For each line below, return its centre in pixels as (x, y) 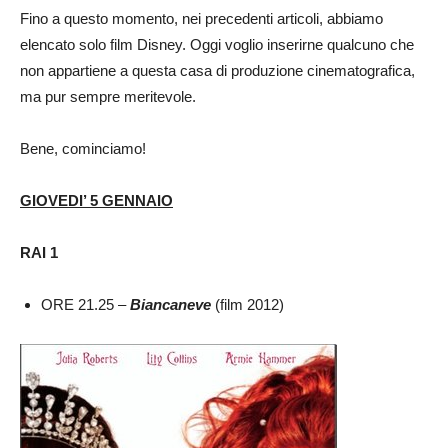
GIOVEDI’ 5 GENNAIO (96, 201)
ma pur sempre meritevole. (108, 97)
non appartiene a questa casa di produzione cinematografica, (217, 71)
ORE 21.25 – (85, 305)
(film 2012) (247, 305)
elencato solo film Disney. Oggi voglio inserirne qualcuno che (217, 45)
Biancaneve (170, 305)
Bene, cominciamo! (83, 149)
